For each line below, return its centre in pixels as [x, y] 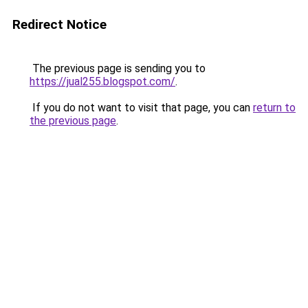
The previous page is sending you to [118, 68]
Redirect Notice [59, 24]
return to [274, 108]
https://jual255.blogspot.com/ [102, 81]
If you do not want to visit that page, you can [141, 108]
